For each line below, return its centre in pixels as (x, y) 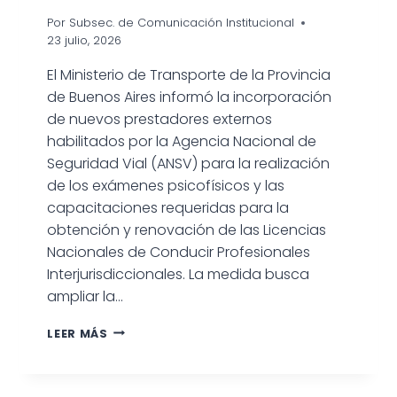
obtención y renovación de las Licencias (187, 230)
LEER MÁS (78, 333)
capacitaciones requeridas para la (168, 207)
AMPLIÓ (132, 364)
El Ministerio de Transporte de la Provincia (189, 74)
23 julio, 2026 (85, 40)
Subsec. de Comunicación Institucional (181, 22)
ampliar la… (86, 296)
